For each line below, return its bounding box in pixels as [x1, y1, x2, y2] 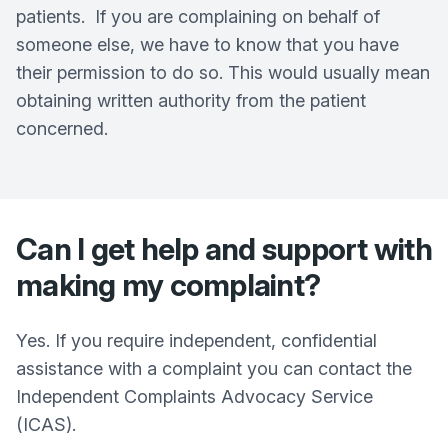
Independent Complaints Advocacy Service [16, 386, 373, 407]
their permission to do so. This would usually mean [16, 62, 430, 83]
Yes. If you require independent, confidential [16, 330, 377, 351]
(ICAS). [16, 414, 76, 435]
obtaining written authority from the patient [16, 90, 366, 111]
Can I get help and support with [16, 231, 432, 267]
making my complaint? [16, 267, 320, 303]
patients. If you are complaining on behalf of [16, 6, 380, 27]
